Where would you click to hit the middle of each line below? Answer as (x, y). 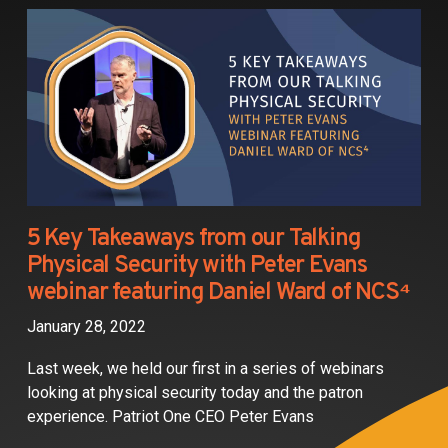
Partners (65, 19)
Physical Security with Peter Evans (197, 266)
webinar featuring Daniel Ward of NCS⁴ (218, 293)
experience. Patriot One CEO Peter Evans (170, 417)
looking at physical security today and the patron (194, 393)
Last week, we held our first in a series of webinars (205, 369)
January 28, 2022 (86, 327)
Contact (61, 64)
